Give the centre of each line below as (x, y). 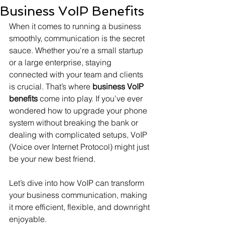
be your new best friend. (52, 159)
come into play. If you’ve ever (91, 98)
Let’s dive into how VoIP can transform (78, 183)
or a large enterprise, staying (61, 62)
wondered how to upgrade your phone (79, 110)
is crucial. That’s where (51, 86)
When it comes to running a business (76, 26)
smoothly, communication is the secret (78, 38)
